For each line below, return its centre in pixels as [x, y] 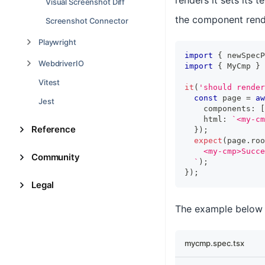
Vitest [49, 82]
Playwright [57, 42]
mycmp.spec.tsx [214, 243]
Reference [54, 129]
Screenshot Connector [87, 21]
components [218, 109]
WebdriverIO [61, 63]
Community [56, 157]
